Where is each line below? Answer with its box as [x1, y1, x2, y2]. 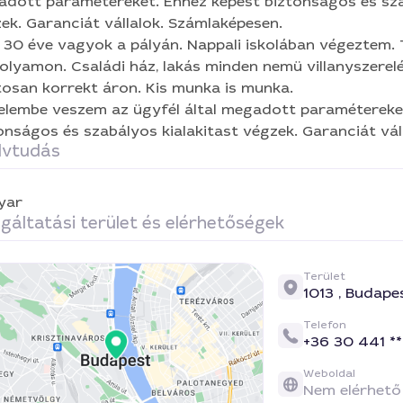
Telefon [302, 318, 346, 332]
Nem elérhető [302, 381, 401, 399]
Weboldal [302, 366, 355, 381]
